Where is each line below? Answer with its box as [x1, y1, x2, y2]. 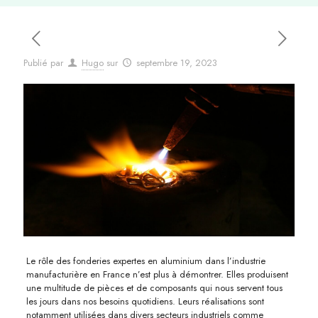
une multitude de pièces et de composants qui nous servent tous [26, 280, 283, 295]
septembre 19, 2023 [136, 56, 218, 70]
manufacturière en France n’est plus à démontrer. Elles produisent [26, 267, 288, 281]
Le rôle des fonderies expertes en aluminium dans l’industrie [26, 253, 265, 268]
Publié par [23, 56, 63, 70]
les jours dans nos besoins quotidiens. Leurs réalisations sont [26, 294, 264, 308]
